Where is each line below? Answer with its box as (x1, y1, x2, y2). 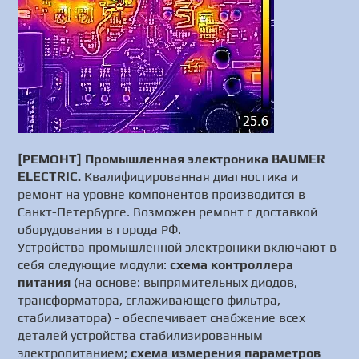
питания (18, 275, 71, 290)
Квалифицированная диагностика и (81, 169, 299, 184)
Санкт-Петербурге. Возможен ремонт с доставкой (18, 204, 318, 220)
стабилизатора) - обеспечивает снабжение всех (18, 310, 306, 325)
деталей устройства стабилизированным (18, 328, 264, 343)
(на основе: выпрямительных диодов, (71, 275, 298, 290)
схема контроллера (170, 257, 294, 272)
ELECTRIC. (18, 169, 82, 184)
